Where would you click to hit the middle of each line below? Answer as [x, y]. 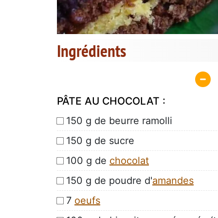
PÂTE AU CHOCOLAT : [111, 101]
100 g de [88, 160]
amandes [173, 180]
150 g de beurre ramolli [119, 120]
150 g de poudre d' [109, 180]
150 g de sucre [100, 140]
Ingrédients [91, 51]
